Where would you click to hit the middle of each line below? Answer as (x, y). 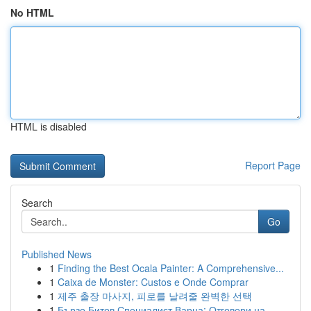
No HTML (32, 12)
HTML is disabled (49, 126)
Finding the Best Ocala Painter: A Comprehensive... (171, 268)
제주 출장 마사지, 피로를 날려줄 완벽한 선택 (155, 296)
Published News (57, 254)
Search (37, 203)
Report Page (273, 165)
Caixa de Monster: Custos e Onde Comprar (153, 282)
